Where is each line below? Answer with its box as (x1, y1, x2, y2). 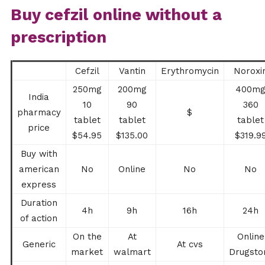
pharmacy (17, 107, 61, 118)
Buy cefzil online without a (10, 5, 222, 25)
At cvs (176, 239, 203, 250)
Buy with (20, 148, 57, 160)
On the (72, 231, 102, 243)
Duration (20, 198, 57, 209)
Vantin (118, 66, 146, 77)
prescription (10, 28, 106, 47)
